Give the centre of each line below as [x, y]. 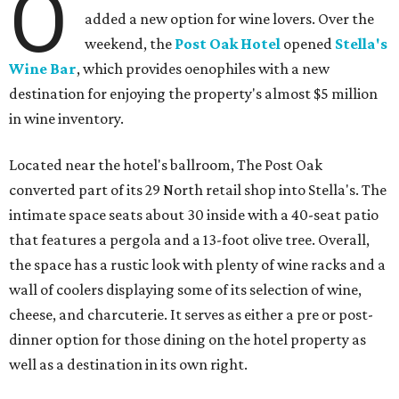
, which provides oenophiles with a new [203, 69]
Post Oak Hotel [228, 44]
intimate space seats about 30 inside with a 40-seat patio [194, 215]
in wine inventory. [66, 119]
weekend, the [130, 44]
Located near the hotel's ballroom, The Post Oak [166, 165]
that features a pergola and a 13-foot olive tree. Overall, [189, 240]
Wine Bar [43, 69]
